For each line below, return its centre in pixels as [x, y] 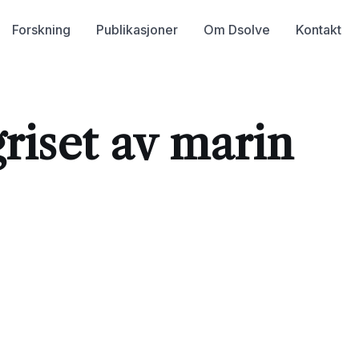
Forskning [42, 30]
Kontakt [319, 30]
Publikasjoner [137, 30]
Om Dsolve [237, 30]
